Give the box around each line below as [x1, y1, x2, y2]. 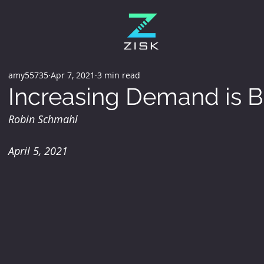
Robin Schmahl [8, 112, 78, 126]
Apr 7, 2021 [50, 69, 95, 81]
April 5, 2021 [8, 144, 68, 158]
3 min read [97, 69, 140, 81]
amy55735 [8, 69, 48, 81]
